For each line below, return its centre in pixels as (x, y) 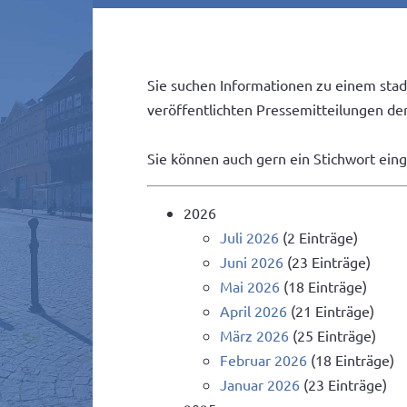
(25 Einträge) (333, 336)
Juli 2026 (249, 238)
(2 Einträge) (318, 238)
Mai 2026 (250, 287)
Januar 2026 (260, 385)
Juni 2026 (252, 262)
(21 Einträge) (331, 311)
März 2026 (254, 336)
